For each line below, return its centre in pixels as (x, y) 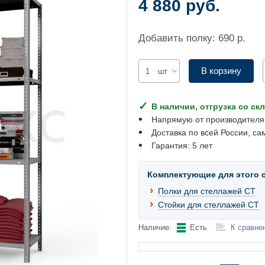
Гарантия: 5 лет (182, 146)
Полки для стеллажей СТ (207, 191)
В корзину (221, 71)
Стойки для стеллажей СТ (209, 205)
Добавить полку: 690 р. (192, 38)
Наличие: (155, 227)
